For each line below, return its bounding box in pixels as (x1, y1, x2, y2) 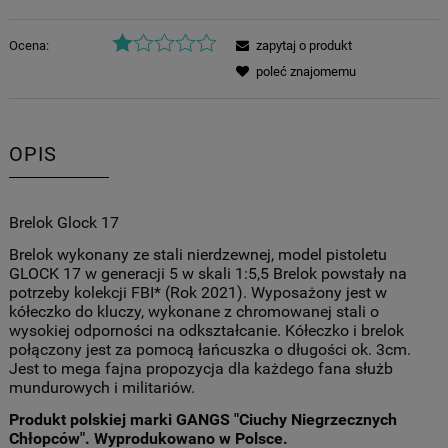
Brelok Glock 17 (8, 212, 119, 232)
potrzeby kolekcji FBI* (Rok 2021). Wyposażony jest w (8, 282, 387, 302)
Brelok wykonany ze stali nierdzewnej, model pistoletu (8, 244, 387, 264)
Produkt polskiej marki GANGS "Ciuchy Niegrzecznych (8, 409, 397, 429)
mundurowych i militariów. (8, 377, 199, 397)
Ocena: (8, 38, 49, 54)
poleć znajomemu (255, 64, 356, 80)
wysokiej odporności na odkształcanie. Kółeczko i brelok (8, 320, 404, 340)
